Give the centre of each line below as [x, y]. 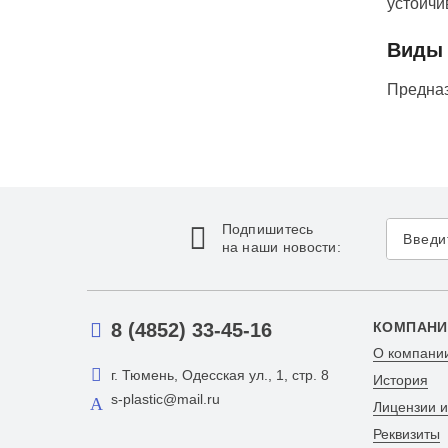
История [400, 380]
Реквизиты [406, 434]
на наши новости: [281, 247]
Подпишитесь [267, 229]
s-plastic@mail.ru [165, 399]
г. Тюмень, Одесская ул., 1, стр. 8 [220, 374]
